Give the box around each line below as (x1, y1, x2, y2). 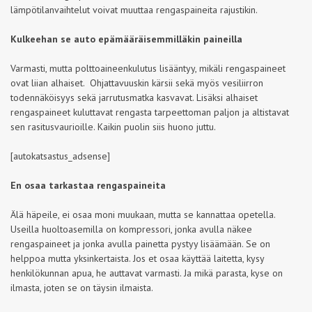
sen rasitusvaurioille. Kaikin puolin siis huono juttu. (10, 120, 216, 133)
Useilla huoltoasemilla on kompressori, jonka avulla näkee (10, 223, 252, 235)
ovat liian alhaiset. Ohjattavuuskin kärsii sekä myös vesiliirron (10, 77, 263, 89)
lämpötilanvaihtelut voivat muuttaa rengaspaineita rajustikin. (10, 3, 258, 16)
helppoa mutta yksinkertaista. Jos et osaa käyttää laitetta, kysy (10, 252, 264, 265)
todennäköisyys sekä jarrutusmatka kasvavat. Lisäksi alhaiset (10, 91, 258, 104)
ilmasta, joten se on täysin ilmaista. (10, 281, 153, 294)
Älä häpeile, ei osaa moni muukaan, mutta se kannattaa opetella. (10, 208, 275, 221)
